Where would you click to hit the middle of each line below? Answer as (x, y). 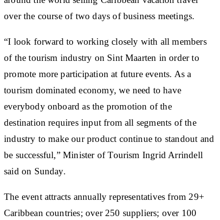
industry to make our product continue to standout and (109, 138)
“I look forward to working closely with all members (105, 41)
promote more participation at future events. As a (98, 74)
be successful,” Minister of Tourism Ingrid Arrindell (103, 155)
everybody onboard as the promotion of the (88, 106)
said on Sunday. (35, 171)
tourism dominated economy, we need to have (93, 90)
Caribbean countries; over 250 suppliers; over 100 (100, 213)
